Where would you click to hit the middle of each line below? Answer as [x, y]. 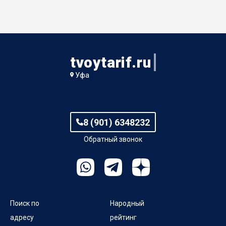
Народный [127, 203]
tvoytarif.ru [111, 62]
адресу [22, 217]
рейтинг [124, 217]
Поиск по [25, 203]
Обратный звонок [113, 139]
